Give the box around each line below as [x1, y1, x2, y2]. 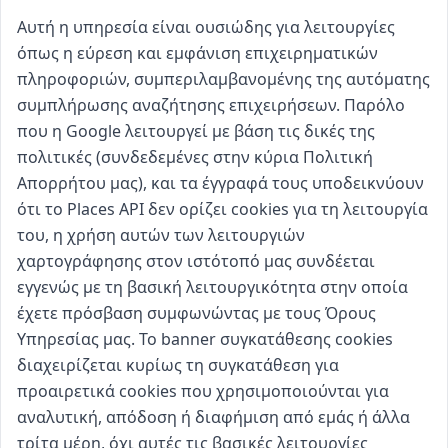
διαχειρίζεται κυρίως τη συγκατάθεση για [17, 354, 339, 376]
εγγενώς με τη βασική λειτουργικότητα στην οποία [17, 276, 408, 298]
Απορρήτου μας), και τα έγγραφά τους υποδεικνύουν [17, 172, 424, 194]
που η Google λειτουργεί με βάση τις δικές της [17, 120, 375, 142]
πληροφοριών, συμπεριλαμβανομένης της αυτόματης [17, 68, 430, 90]
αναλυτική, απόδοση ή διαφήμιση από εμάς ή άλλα [17, 406, 410, 428]
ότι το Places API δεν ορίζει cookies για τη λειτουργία [17, 198, 428, 220]
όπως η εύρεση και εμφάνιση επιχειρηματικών [17, 42, 378, 64]
